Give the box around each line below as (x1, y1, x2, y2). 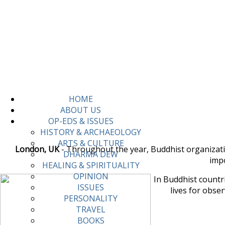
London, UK (15, 143, 59, 155)
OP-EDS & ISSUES (48, 116, 114, 127)
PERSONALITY (64, 193, 118, 204)
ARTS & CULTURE (57, 138, 124, 149)
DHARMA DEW (63, 149, 118, 160)
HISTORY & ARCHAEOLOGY (40, 127, 141, 138)
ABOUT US (60, 104, 101, 116)
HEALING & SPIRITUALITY (42, 160, 140, 171)
